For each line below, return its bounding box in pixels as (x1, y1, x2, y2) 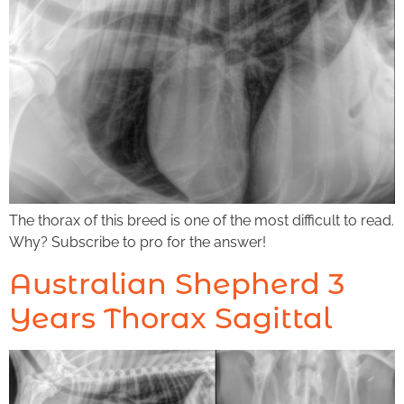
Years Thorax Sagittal (9, 299, 332, 335)
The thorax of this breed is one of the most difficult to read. (9, 212, 394, 230)
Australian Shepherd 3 (9, 265, 344, 301)
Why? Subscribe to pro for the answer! (9, 234, 266, 252)
